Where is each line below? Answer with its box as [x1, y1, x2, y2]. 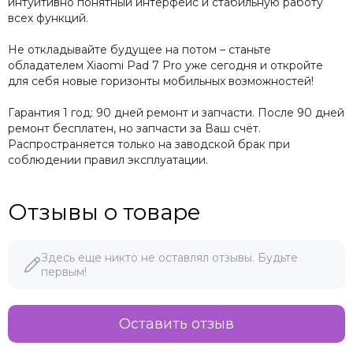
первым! [41, 265, 87, 280]
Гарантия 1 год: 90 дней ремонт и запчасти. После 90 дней [8, 106, 344, 121]
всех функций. [8, 11, 88, 26]
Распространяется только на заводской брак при [8, 137, 290, 152]
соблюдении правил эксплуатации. [8, 153, 208, 168]
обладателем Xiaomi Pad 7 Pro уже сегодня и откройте [8, 58, 323, 73]
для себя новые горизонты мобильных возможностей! [8, 74, 314, 89]
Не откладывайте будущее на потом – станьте [8, 43, 271, 58]
